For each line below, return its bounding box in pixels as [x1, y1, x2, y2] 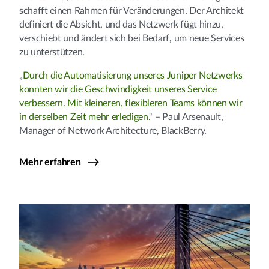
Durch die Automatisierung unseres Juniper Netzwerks [22, 70, 243, 80]
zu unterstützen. [19, 47, 85, 57]
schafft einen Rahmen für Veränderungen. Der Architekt [19, 5, 244, 16]
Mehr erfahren [19, 157, 81, 167]
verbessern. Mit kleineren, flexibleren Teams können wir [19, 98, 243, 108]
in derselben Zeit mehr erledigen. [19, 112, 150, 122]
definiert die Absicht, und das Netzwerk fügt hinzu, [19, 19, 223, 29]
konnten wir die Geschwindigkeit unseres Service [19, 84, 217, 94]
